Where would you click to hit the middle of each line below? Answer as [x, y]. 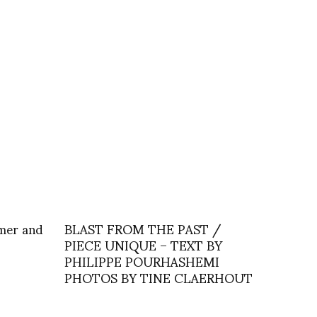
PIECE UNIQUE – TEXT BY [143, 245]
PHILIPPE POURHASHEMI [142, 261]
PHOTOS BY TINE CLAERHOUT [158, 277]
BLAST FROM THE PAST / [143, 229]
